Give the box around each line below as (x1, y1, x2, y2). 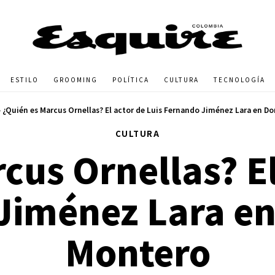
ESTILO (10, 75, 39, 85)
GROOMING (53, 75, 98, 85)
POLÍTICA (112, 75, 149, 85)
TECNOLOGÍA (213, 75, 265, 85)
